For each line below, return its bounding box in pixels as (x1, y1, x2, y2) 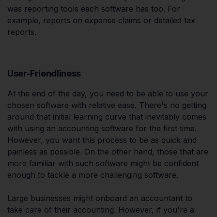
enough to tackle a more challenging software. (7, 170, 178, 180)
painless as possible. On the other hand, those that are (7, 147, 208, 157)
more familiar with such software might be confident (7, 158, 199, 169)
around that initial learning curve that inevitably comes (7, 112, 206, 122)
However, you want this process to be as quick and (7, 135, 197, 145)
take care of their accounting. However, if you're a (7, 205, 194, 215)
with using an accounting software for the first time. (7, 124, 197, 134)
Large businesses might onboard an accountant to (7, 193, 192, 203)
